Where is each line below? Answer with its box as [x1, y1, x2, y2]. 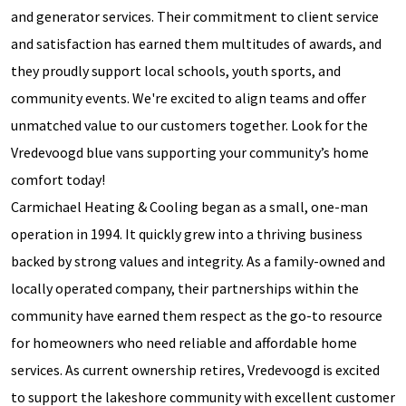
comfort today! [11, 169, 105, 188]
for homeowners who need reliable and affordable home [11, 333, 357, 352]
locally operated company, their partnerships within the [11, 278, 359, 297]
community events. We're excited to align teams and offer [11, 88, 366, 107]
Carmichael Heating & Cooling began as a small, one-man [11, 197, 368, 216]
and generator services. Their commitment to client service [11, 6, 379, 25]
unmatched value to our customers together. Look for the [11, 115, 368, 134]
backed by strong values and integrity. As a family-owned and [11, 251, 385, 270]
